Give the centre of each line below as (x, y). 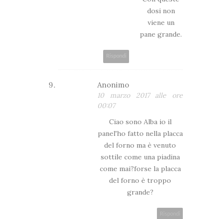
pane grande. (161, 34)
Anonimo (113, 85)
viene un (161, 22)
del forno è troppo (140, 180)
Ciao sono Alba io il (140, 121)
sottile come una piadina (140, 157)
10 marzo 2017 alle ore (140, 95)
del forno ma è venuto (140, 145)
